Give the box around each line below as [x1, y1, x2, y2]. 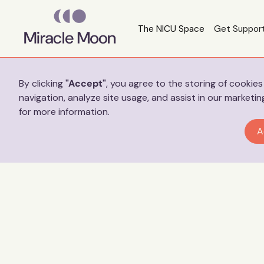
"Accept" [65, 77, 106, 90]
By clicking [19, 77, 65, 90]
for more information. [19, 105, 110, 118]
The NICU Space [137, 22, 204, 35]
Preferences [21, 63, 73, 75]
